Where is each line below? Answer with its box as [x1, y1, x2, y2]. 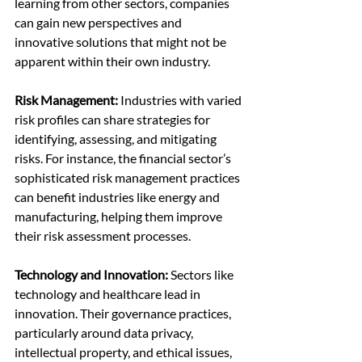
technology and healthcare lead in [15, 286, 203, 302]
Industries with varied [118, 92, 244, 108]
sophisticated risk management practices [15, 170, 242, 186]
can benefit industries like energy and [15, 189, 222, 205]
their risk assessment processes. [15, 228, 191, 244]
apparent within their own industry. [15, 53, 210, 69]
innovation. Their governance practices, [15, 305, 234, 322]
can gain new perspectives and [15, 15, 184, 31]
